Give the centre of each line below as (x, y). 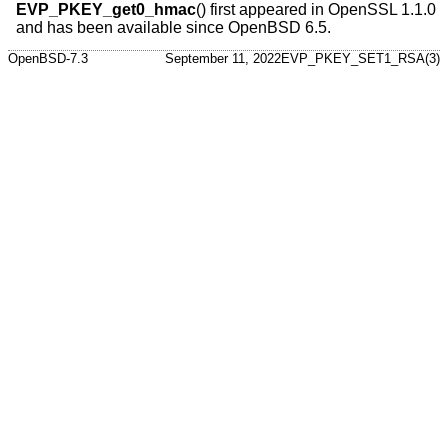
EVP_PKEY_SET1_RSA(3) (360, 59)
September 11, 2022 (223, 59)
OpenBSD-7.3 (48, 59)
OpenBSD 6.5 (277, 28)
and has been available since (122, 28)
